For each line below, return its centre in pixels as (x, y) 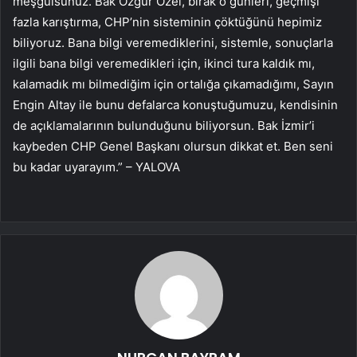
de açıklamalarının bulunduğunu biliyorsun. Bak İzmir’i (164, 126)
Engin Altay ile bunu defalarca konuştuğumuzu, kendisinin (175, 105)
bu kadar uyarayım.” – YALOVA (96, 167)
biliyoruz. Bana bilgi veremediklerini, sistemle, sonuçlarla (173, 43)
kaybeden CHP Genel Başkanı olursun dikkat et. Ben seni (173, 147)
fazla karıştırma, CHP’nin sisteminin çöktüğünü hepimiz (167, 22)
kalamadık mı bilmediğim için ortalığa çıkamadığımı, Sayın (173, 84)
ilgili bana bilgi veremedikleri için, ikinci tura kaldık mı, (164, 64)
